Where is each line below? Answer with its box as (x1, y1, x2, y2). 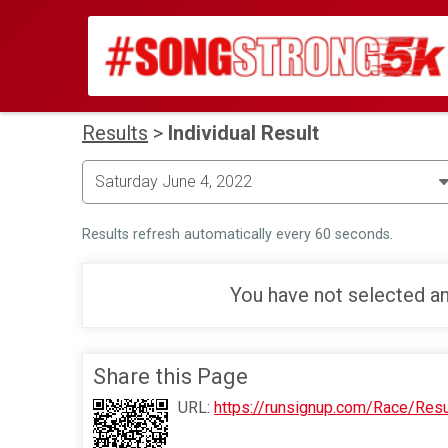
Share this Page (93, 363, 248, 389)
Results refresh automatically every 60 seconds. (82, 225, 393, 243)
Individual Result (168, 120, 319, 145)
